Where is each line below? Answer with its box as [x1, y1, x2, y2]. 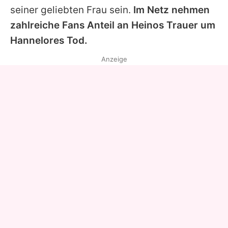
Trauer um [164, 19, 215, 31]
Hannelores [10, 34, 64, 46]
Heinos [131, 19, 164, 31]
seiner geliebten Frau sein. [10, 4, 133, 16]
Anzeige [101, 54, 127, 63]
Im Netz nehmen [133, 4, 210, 16]
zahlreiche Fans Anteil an [10, 19, 131, 31]
